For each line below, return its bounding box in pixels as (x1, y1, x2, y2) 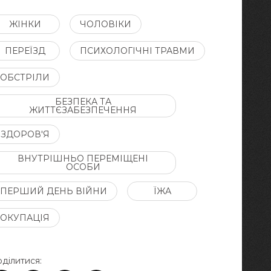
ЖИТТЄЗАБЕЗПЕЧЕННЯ (29, 105, 137, 116)
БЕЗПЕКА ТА (54, 96, 111, 107)
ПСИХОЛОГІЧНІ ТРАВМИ (80, 45, 195, 56)
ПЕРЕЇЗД (4, 45, 45, 56)
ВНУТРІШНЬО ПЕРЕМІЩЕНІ (18, 153, 149, 164)
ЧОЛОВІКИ (80, 19, 132, 30)
